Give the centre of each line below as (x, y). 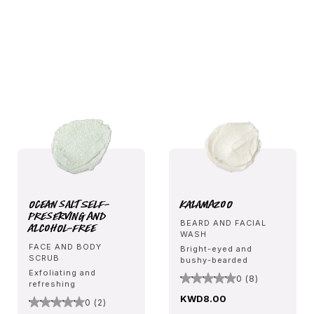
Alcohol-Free (62, 227)
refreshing (52, 284)
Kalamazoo (206, 204)
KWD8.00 (203, 298)
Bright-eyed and (216, 248)
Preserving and (67, 216)
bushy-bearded (214, 260)
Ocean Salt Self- (69, 204)
